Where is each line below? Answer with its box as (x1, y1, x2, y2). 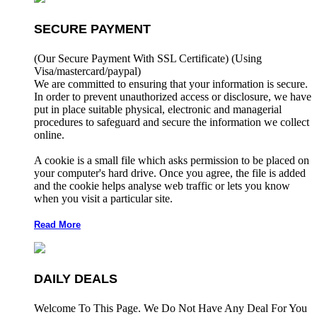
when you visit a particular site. (34, 192, 175, 204)
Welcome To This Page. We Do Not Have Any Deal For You (34, 302, 307, 315)
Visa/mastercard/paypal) (34, 64, 141, 77)
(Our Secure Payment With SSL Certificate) (34, 52, 231, 64)
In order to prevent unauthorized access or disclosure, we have (34, 90, 311, 103)
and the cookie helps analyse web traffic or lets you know (34, 179, 290, 192)
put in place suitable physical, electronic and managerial (34, 103, 282, 115)
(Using (231, 52, 262, 64)
